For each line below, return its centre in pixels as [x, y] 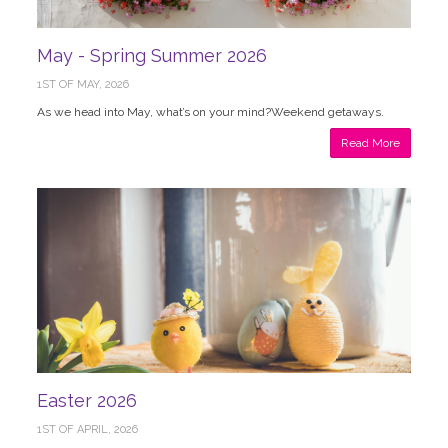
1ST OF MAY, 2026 [83, 84]
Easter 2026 [87, 400]
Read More [370, 142]
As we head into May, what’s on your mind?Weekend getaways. [211, 111]
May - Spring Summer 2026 [152, 55]
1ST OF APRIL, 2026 [88, 429]
